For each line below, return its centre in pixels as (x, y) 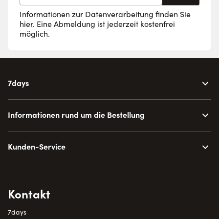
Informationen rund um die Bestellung (76, 114)
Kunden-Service (37, 146)
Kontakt (29, 193)
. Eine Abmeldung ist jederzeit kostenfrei (104, 23)
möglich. (35, 33)
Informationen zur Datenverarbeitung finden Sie (105, 14)
